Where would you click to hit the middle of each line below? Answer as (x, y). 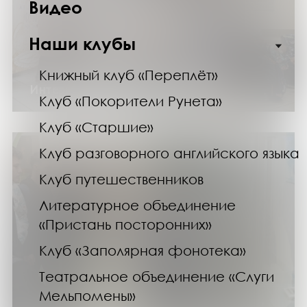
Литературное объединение (137, 205)
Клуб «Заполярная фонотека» (143, 250)
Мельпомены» (87, 295)
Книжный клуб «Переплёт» (128, 74)
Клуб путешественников (121, 179)
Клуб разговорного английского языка (169, 152)
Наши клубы (82, 43)
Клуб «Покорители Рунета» (131, 100)
